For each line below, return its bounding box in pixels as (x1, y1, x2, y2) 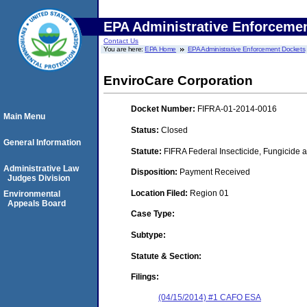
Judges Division (8, 173, 70, 183)
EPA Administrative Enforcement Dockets (187, 45, 306, 53)
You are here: (103, 45, 145, 53)
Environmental (3, 189, 60, 199)
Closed (161, 125, 188, 135)
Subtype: (131, 230, 166, 240)
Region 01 (190, 188, 229, 198)
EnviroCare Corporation (103, 73, 253, 88)
